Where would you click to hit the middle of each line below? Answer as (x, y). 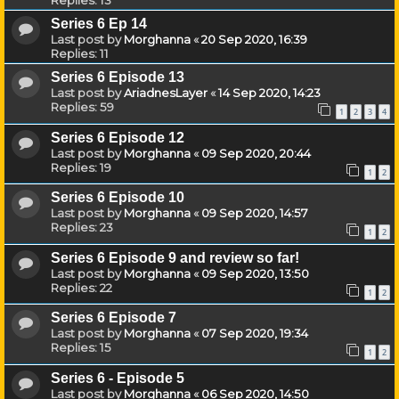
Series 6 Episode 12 (118, 137)
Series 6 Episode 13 (118, 77)
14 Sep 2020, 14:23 (269, 92)
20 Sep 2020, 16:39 (254, 39)
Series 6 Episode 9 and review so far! (175, 257)
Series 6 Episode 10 (118, 198)
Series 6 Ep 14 (99, 23)
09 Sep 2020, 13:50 (255, 273)
